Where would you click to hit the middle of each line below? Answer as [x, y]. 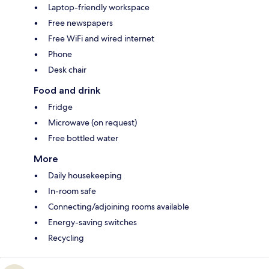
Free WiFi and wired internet [101, 38]
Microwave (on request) [92, 122]
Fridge [60, 107]
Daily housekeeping [85, 175]
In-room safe [72, 191]
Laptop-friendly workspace [99, 7]
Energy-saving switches [92, 222]
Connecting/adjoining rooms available [119, 206]
